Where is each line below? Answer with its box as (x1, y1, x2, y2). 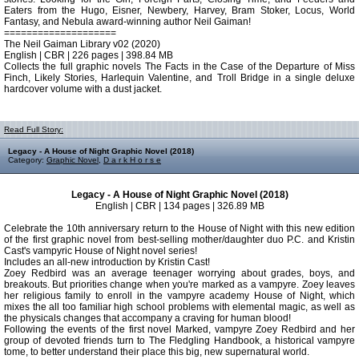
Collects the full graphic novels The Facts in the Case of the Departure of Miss (4, 61, 355, 72)
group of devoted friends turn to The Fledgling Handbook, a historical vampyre (4, 335, 355, 346)
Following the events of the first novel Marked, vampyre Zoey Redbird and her (4, 324, 355, 335)
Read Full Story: (4, 125, 63, 134)
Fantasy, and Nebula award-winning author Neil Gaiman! (4, 16, 251, 27)
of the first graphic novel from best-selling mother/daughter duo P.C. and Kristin (4, 234, 355, 245)
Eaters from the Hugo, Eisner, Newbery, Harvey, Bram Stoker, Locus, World (4, 5, 355, 16)
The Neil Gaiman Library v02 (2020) (4, 38, 160, 50)
